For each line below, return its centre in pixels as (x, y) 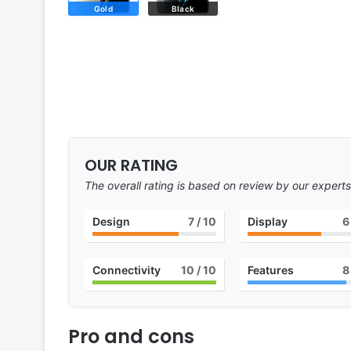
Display (267, 222)
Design (111, 222)
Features (270, 270)
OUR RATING (131, 166)
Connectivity (127, 270)
